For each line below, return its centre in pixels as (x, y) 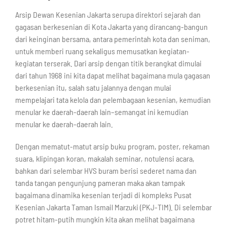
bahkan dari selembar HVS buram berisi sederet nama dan (106, 171)
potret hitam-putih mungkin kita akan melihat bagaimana (105, 219)
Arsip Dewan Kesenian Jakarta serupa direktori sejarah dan (108, 15)
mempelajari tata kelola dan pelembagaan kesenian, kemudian (113, 100)
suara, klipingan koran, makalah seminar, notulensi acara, (105, 159)
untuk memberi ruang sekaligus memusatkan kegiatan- (102, 51)
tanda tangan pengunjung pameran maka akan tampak (100, 183)
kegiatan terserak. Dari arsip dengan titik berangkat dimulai (108, 63)
